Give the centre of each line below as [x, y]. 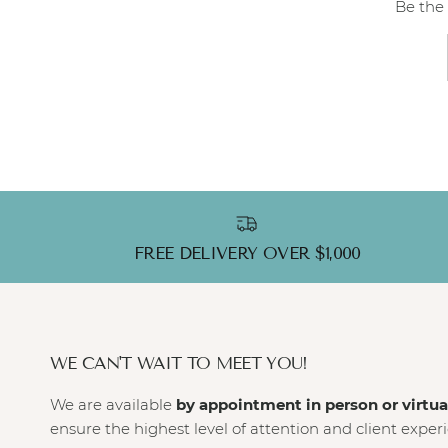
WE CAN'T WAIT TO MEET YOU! [179, 363]
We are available [113, 404]
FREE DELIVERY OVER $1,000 [247, 253]
